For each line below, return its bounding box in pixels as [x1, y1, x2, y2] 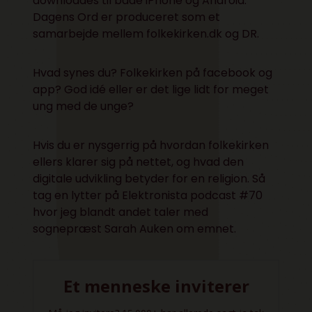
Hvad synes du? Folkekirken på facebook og [33, 65, 273, 81]
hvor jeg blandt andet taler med [33, 204, 209, 221]
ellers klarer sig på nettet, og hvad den [33, 154, 244, 171]
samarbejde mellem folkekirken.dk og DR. [33, 26, 260, 42]
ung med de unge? [33, 98, 134, 115]
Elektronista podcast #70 [122, 187, 263, 204]
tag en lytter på [33, 187, 123, 204]
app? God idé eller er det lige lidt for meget [33, 81, 270, 98]
